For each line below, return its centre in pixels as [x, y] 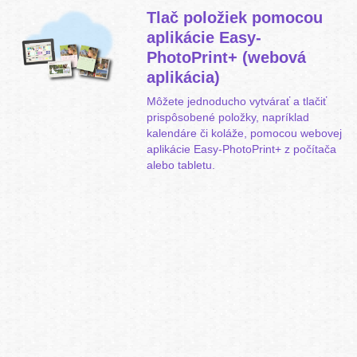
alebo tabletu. [180, 165]
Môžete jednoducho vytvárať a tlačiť [236, 101]
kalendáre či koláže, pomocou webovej [244, 133]
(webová [271, 57]
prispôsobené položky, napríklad [228, 117]
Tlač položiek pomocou [234, 18]
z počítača [308, 149]
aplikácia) [183, 77]
